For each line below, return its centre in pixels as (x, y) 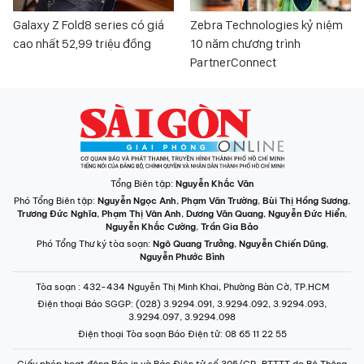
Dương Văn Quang (225, 214)
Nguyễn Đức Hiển (306, 214)
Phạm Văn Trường (219, 201)
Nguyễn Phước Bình (182, 257)
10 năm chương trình (245, 44)
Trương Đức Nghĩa (57, 214)
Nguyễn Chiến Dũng (282, 244)
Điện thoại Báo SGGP (84, 304)
